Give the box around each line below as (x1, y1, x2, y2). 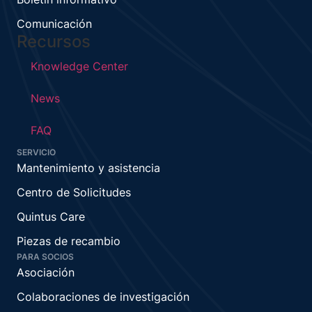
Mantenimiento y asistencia (17, 161, 160, 175)
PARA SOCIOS (17, 251, 74, 263)
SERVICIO (17, 147, 56, 158)
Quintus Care (17, 210, 85, 224)
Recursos (17, 31, 91, 52)
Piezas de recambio (17, 234, 120, 249)
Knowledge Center (31, 59, 128, 74)
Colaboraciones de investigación (17, 290, 189, 304)
